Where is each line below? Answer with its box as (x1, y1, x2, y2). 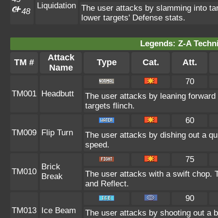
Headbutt (41, 89, 74, 98)
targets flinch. (85, 101, 135, 110)
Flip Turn (41, 128, 73, 137)
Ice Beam (41, 206, 76, 215)
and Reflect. (85, 179, 129, 188)
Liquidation (37, 1, 76, 10)
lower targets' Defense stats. (81, 13, 185, 22)
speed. (85, 140, 109, 149)
